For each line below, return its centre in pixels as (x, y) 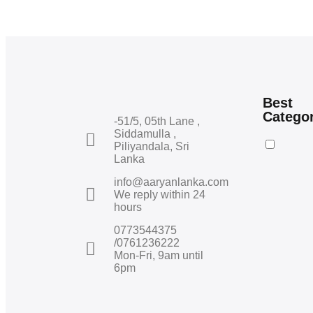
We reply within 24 (160, 194)
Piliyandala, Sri (152, 146)
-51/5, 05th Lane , (157, 121)
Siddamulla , (145, 133)
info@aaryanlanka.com (172, 182)
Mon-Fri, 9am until (159, 255)
